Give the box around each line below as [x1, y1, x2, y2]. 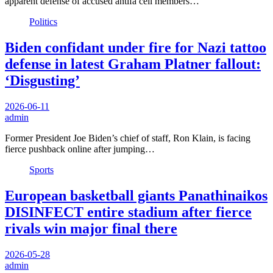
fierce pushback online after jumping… [5, 143, 155, 154]
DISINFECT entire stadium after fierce [5, 204, 252, 220]
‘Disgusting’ [5, 72, 80, 88]
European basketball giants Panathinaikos [5, 187, 268, 204]
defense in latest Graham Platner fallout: [5, 55, 261, 72]
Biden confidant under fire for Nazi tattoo [5, 39, 266, 55]
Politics [29, 16, 57, 27]
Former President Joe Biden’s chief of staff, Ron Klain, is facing [5, 132, 250, 143]
